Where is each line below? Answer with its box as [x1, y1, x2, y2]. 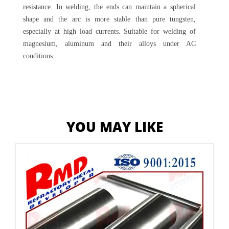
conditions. [23, 52, 55, 60]
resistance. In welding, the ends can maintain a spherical [23, 3, 196, 11]
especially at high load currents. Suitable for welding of [23, 28, 196, 35]
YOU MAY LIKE [66, 118, 163, 136]
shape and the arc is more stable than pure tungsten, [23, 15, 196, 23]
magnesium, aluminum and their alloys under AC [23, 40, 196, 48]
